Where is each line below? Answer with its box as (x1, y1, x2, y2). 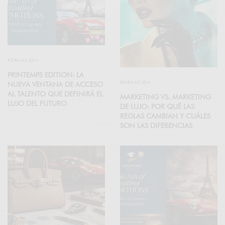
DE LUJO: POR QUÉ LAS (120, 102, 194, 111)
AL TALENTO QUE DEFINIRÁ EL (8, 89, 103, 98)
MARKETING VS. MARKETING (120, 93, 211, 101)
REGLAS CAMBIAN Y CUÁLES (120, 112, 210, 121)
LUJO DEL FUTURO (8, 99, 67, 107)
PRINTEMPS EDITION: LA (8, 70, 84, 79)
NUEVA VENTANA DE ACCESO (8, 80, 103, 88)
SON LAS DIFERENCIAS (120, 122, 192, 130)
